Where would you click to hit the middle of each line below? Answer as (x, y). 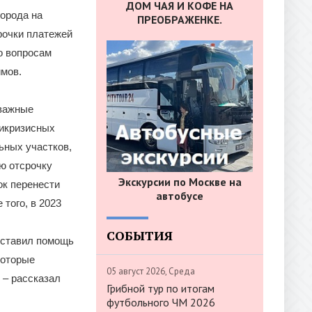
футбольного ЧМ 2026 (161, 302)
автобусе (180, 195)
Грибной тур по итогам (161, 288)
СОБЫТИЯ (140, 235)
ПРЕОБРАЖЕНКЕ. (180, 20)
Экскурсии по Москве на (180, 181)
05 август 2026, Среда (151, 271)
